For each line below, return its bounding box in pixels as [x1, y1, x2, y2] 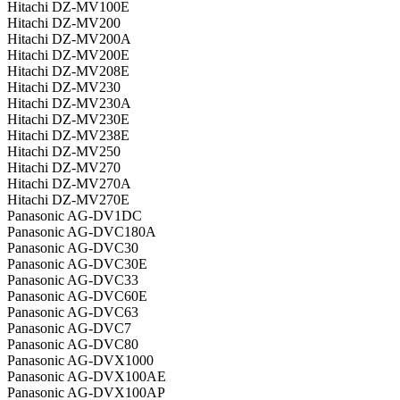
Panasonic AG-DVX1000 [7, 353, 154, 369]
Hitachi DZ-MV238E [7, 128, 129, 144]
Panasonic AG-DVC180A [7, 224, 156, 240]
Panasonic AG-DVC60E [7, 288, 147, 304]
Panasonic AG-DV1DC [7, 208, 142, 224]
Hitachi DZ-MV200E [7, 47, 129, 63]
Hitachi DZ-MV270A [7, 176, 131, 192]
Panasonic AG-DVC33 [7, 272, 138, 288]
